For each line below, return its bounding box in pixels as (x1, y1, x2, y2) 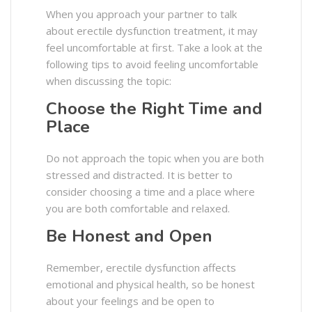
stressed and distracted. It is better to (46, 167, 233, 182)
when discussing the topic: (46, 73, 171, 88)
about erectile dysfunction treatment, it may (46, 23, 258, 38)
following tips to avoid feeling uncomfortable (46, 56, 258, 71)
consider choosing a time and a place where (46, 184, 255, 198)
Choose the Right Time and (46, 97, 263, 120)
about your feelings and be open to (46, 293, 214, 308)
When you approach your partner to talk (46, 6, 237, 21)
